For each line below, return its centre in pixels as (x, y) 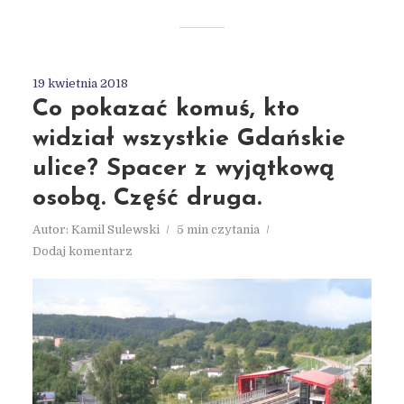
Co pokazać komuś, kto (165, 109)
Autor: (51, 229)
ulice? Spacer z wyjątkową (183, 169)
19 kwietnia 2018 (80, 83)
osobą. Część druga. (147, 198)
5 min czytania (218, 229)
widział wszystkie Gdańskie (188, 139)
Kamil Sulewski (115, 229)
